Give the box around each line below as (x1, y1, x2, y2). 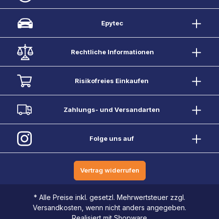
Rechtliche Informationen (70, 47, 154, 56)
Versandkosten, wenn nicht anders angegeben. (33, 203, 186, 212)
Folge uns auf (89, 134, 134, 142)
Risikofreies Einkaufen (74, 76, 149, 85)
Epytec (101, 19, 123, 27)
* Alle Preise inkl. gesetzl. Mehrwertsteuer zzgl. (34, 193, 185, 202)
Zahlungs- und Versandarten (63, 105, 160, 113)
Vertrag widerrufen (80, 166, 139, 175)
